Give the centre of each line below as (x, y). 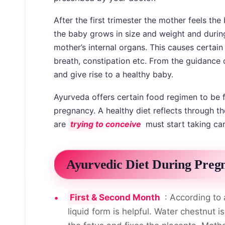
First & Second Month (115, 198)
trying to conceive (106, 124)
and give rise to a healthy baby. (114, 75)
